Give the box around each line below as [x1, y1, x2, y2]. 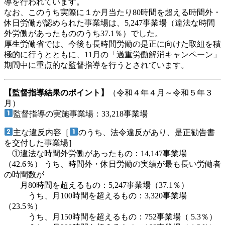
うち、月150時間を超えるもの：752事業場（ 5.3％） [4, 212, 217, 221]
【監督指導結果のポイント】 [4, 88, 108, 97]
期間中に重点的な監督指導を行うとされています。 [4, 60, 189, 69]
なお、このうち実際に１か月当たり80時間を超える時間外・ [4, 8, 221, 17]
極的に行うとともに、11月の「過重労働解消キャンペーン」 [4, 50, 221, 59]
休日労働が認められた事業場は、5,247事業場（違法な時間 [4, 18, 215, 27]
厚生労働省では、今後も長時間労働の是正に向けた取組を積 [4, 39, 221, 48]
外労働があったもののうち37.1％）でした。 [4, 29, 163, 38]
